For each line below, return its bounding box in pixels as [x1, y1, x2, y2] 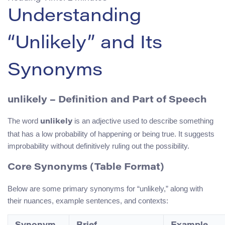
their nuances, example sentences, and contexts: [8, 196, 168, 205]
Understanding [8, 8, 141, 26]
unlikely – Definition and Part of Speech [8, 95, 207, 105]
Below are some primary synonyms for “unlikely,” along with [8, 184, 203, 193]
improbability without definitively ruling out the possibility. [8, 142, 189, 151]
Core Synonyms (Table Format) [8, 163, 164, 173]
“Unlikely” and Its [8, 35, 162, 53]
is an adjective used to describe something [72, 117, 213, 126]
